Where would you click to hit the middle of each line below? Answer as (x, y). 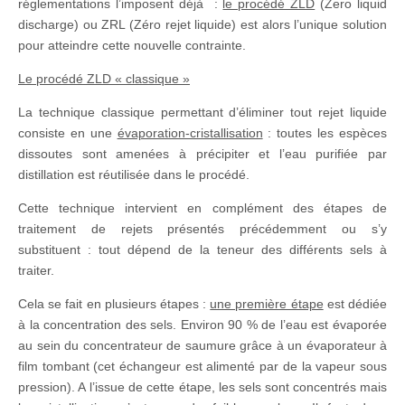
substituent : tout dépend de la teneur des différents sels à (202, 249)
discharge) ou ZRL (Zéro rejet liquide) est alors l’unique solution (202, 24)
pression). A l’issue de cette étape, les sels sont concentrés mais (202, 386)
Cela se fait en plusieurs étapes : (114, 303)
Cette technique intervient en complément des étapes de (202, 207)
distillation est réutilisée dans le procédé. (134, 174)
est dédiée (355, 303)
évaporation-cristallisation (190, 132)
